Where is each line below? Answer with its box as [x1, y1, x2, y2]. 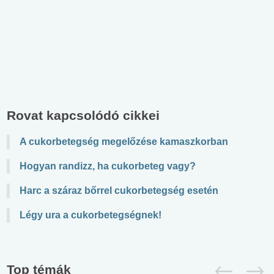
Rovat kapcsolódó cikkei [7, 108, 160, 123]
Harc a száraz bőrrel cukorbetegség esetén [20, 185, 218, 196]
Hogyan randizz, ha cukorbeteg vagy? [20, 161, 196, 172]
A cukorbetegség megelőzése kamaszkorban [20, 136, 228, 147]
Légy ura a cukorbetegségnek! [20, 210, 161, 221]
